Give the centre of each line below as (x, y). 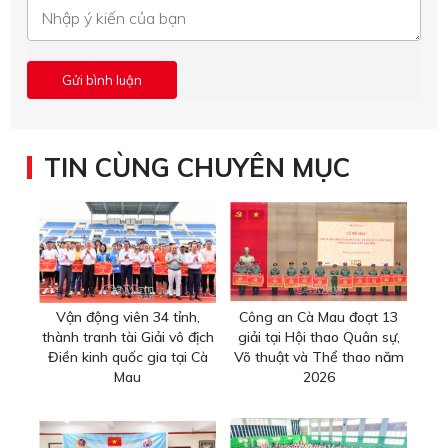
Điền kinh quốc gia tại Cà (127, 357)
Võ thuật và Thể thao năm (318, 357)
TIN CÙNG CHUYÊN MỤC (197, 167)
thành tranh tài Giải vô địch (127, 337)
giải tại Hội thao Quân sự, (318, 337)
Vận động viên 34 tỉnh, (127, 317)
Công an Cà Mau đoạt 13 (318, 317)
